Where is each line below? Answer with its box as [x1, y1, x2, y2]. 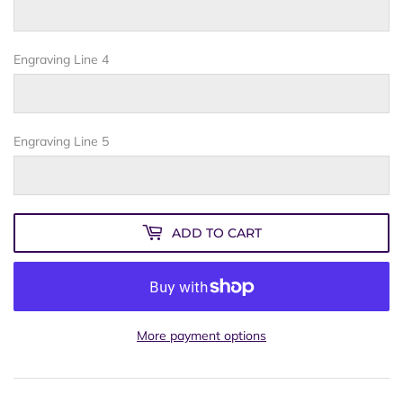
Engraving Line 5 [13, 133, 109, 150]
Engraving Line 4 [13, 51, 109, 68]
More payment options [137, 327, 266, 345]
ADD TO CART [172, 224, 262, 241]
